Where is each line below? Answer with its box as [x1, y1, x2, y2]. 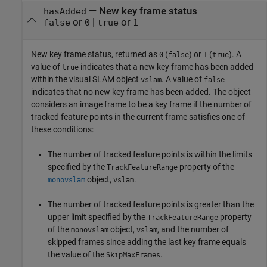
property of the [178, 162, 234, 172]
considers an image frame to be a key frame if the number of [31, 99, 252, 109]
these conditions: [31, 124, 94, 134]
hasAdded [43, 7, 86, 17]
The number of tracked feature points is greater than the [48, 199, 254, 209]
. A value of [162, 74, 204, 84]
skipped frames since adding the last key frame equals [48, 237, 246, 247]
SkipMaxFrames [106, 250, 160, 259]
